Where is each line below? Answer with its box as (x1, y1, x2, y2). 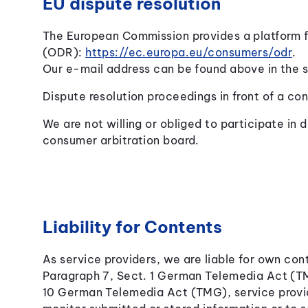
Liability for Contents (42, 217, 222, 237)
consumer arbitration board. (42, 133, 199, 147)
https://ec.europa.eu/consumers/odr (85, 45, 293, 59)
